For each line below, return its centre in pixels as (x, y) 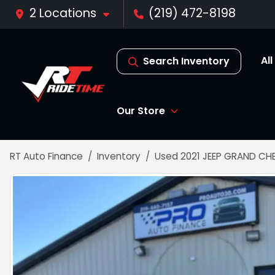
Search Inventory (186, 61)
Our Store (141, 111)
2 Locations (63, 13)
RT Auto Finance (46, 156)
